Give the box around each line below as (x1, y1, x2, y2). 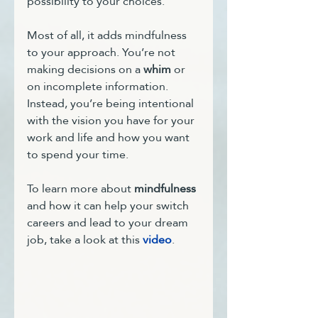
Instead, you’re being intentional (27, 92, 197, 114)
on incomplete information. (27, 75, 171, 97)
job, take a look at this (27, 228, 143, 251)
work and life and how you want (27, 126, 192, 148)
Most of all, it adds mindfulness (27, 23, 190, 46)
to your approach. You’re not (27, 40, 178, 63)
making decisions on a (27, 57, 143, 80)
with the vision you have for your (27, 109, 197, 131)
